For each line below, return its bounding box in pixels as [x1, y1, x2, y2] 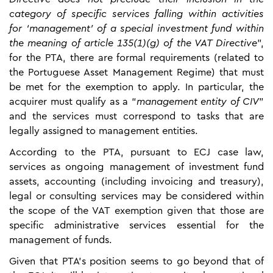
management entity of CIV [136, 96, 259, 107]
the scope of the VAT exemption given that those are [9, 205, 264, 216]
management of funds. [9, 235, 112, 245]
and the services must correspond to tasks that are [9, 111, 264, 121]
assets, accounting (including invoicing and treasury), [9, 176, 264, 186]
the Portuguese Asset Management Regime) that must [9, 67, 264, 77]
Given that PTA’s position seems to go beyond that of [9, 256, 264, 266]
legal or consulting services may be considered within [9, 191, 264, 201]
